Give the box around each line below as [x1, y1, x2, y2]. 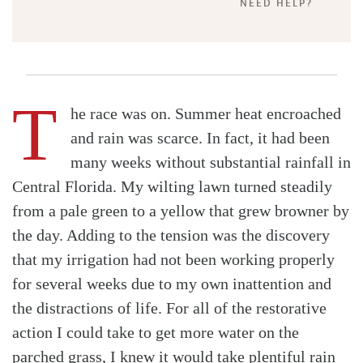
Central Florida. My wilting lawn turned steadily [12, 177, 332, 196]
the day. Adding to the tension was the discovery [12, 226, 330, 245]
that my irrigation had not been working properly [12, 250, 335, 269]
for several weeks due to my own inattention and [12, 275, 331, 293]
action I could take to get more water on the [12, 323, 299, 342]
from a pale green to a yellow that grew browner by [12, 202, 349, 220]
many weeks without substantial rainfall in [70, 153, 351, 172]
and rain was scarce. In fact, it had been [70, 129, 330, 147]
